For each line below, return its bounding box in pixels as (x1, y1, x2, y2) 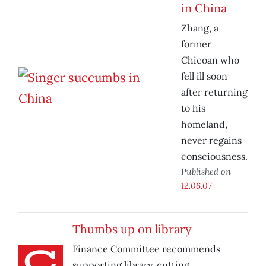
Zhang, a (181, 22, 218, 34)
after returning (181, 86, 248, 99)
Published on (181, 166, 231, 178)
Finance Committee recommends (72, 243, 220, 255)
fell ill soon (181, 70, 227, 83)
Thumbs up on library (72, 221, 192, 237)
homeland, (181, 118, 227, 131)
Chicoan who (181, 54, 239, 66)
